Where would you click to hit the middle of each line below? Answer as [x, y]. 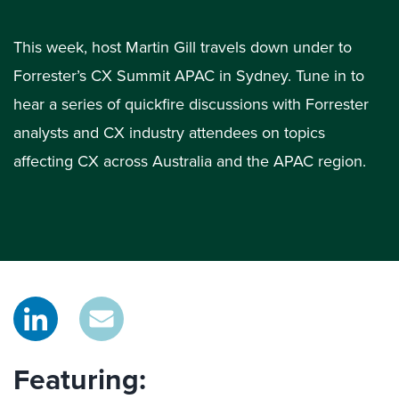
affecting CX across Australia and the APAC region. [190, 161]
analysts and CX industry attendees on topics [169, 133]
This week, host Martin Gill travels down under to [183, 47]
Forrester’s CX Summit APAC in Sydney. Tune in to [189, 76]
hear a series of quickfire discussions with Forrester [191, 104]
